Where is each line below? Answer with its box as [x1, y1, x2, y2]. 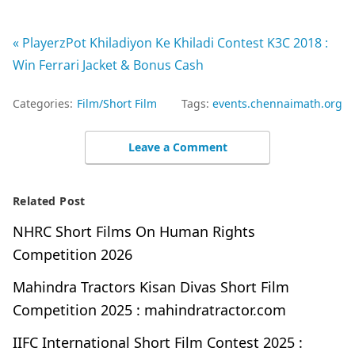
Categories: [13, 96, 73, 111]
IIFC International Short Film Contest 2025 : [13, 333, 303, 352]
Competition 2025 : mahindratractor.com [13, 300, 286, 319]
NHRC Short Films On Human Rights [13, 222, 255, 241]
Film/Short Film [77, 96, 157, 111]
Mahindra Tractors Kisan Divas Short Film [13, 277, 289, 296]
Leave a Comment [128, 139, 227, 155]
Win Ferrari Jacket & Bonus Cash [13, 56, 204, 74]
